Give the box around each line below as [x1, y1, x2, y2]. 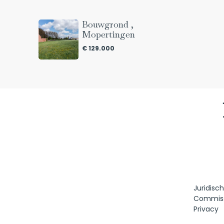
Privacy [193, 203, 218, 214]
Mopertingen [82, 28, 135, 40]
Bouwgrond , [82, 18, 134, 30]
